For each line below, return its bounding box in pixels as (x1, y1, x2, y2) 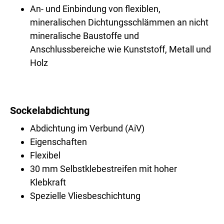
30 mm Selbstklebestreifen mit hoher (30, 163, 177, 174)
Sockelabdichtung (10, 104, 89, 117)
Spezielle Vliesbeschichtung (30, 190, 140, 201)
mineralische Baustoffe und (30, 30, 139, 41)
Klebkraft (30, 177, 66, 188)
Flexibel (30, 150, 60, 161)
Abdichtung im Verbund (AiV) (30, 123, 144, 134)
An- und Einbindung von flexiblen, (30, 3, 160, 14)
